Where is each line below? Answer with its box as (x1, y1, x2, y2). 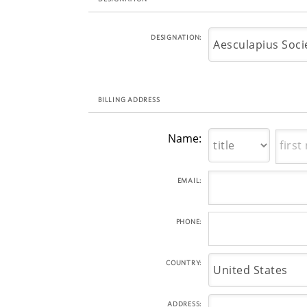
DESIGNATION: (151, 32, 201, 42)
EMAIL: (177, 175, 201, 185)
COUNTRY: (166, 258, 201, 267)
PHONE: (175, 217, 201, 226)
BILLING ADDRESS (98, 95, 160, 104)
